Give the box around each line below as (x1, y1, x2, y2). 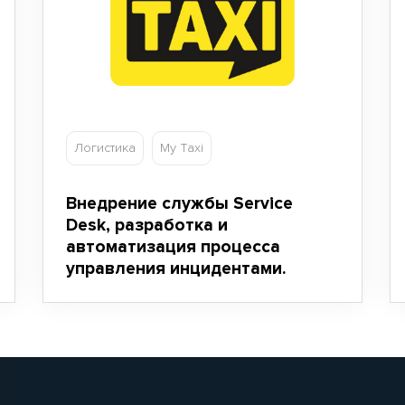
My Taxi (160, 140, 204, 155)
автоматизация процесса (66, 236, 281, 258)
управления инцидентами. (66, 258, 287, 279)
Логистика (74, 140, 137, 155)
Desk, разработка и (66, 214, 229, 236)
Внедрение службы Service (66, 193, 294, 214)
